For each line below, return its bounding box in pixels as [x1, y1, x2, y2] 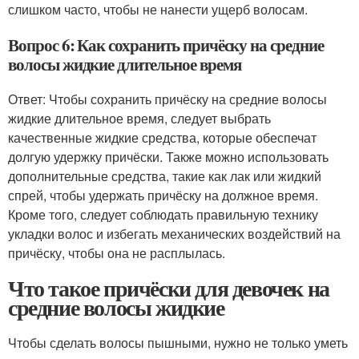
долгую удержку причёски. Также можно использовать [8, 147, 329, 166]
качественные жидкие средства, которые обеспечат [8, 128, 317, 147]
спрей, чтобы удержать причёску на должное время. [8, 186, 318, 204]
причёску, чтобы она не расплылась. [8, 244, 225, 262]
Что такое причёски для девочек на [8, 272, 329, 305]
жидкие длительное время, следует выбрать [8, 109, 271, 127]
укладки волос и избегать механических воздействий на [8, 224, 341, 243]
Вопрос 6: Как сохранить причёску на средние [8, 33, 324, 57]
